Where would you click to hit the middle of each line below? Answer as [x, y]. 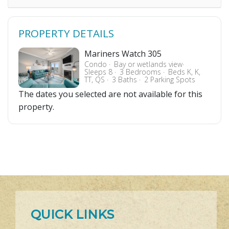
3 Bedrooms [141, 72]
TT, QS [95, 79]
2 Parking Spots [169, 79]
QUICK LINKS [72, 215]
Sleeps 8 [99, 72]
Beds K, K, [184, 72]
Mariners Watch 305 [123, 54]
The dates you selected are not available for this [110, 94]
